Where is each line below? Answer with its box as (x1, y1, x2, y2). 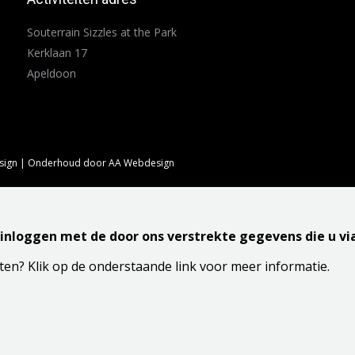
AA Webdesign (109, 156, 174, 170)
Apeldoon (26, 66, 76, 81)
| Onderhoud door (17, 156, 109, 170)
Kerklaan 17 (26, 45, 87, 60)
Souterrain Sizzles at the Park (26, 25, 177, 40)
